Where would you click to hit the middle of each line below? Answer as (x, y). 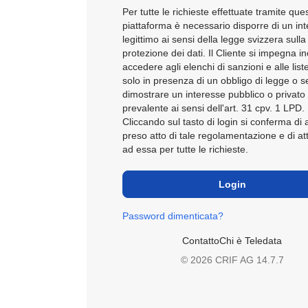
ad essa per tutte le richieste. (185, 149)
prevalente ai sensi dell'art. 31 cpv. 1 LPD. (213, 108)
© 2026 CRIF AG (218, 260)
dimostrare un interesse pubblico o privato (213, 94)
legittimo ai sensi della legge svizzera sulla (214, 39)
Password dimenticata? (173, 216)
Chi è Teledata (251, 240)
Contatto (201, 240)
